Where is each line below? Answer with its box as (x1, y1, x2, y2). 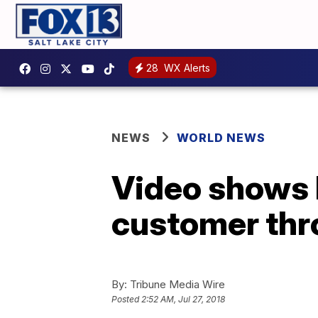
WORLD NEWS (177, 130, 265, 145)
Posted (111, 293, 141, 305)
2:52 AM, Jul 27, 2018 (141, 293, 225, 305)
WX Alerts (161, 62, 210, 75)
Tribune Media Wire (127, 277, 225, 291)
